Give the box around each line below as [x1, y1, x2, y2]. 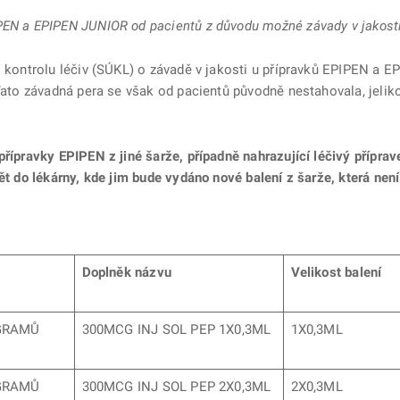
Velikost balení [290, 264, 382, 280]
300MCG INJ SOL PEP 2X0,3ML [81, 379, 271, 395]
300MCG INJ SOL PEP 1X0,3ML [81, 321, 271, 337]
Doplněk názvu [81, 264, 171, 280]
